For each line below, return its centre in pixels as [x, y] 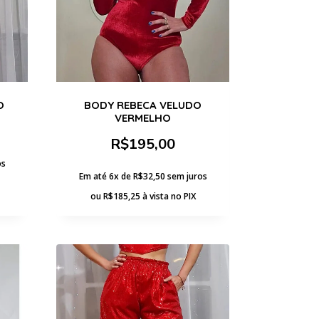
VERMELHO [143, 117]
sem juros [187, 176]
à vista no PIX [169, 196]
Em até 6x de [106, 176]
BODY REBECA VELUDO [143, 105]
